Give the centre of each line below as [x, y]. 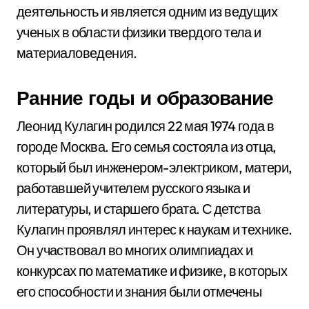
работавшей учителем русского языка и [133, 188]
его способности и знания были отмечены [139, 291]
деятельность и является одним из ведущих [147, 11]
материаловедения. [77, 53]
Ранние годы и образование [145, 98]
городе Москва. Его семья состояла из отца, [147, 147]
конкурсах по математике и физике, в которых [152, 271]
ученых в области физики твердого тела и [139, 32]
